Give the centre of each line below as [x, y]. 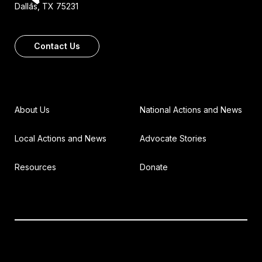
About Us [32, 110]
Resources [35, 167]
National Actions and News [191, 110]
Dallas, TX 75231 [46, 6]
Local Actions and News [61, 139]
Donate [154, 167]
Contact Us [57, 46]
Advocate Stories [173, 139]
